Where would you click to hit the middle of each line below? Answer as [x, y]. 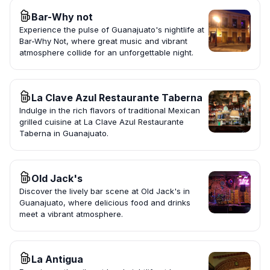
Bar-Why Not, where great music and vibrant [103, 41]
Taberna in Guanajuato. [64, 133]
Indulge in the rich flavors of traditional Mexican [110, 111]
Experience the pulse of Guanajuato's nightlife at [112, 30]
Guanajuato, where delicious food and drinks [105, 203]
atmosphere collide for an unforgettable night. [106, 53]
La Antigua [57, 259]
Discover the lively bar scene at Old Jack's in [105, 191]
